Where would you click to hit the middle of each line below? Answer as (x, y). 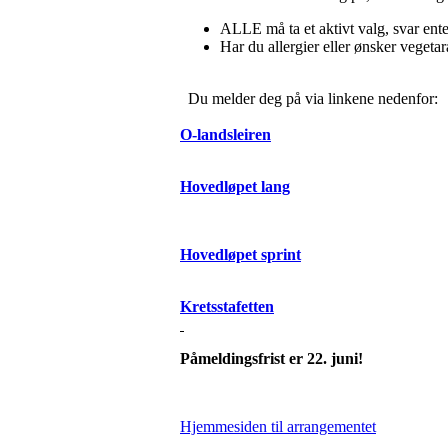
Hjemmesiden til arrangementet (278, 427)
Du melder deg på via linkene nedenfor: (309, 99)
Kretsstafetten (227, 307)
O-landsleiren (225, 135)
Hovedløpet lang (235, 187)
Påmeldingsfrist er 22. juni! (271, 359)
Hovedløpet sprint (240, 255)
